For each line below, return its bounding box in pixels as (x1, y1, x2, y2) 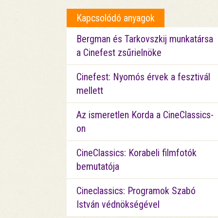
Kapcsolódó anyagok (76, 12, 155, 24)
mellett (76, 84, 103, 96)
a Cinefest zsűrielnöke (76, 46, 162, 58)
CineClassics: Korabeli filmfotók (76, 146, 197, 159)
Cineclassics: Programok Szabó (76, 184, 196, 197)
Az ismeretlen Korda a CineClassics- (76, 109, 214, 121)
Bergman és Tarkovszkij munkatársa (76, 33, 213, 45)
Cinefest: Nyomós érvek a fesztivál (76, 71, 210, 83)
